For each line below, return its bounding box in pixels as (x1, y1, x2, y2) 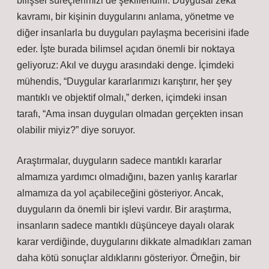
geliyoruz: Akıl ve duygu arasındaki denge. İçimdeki (17, 60, 234, 70)
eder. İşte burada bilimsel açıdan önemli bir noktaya (17, 44, 235, 54)
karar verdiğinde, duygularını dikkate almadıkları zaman (17, 237, 252, 247)
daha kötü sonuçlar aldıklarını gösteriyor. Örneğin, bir (17, 253, 240, 263)
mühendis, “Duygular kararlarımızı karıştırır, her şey (17, 76, 232, 86)
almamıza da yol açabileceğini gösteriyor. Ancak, (17, 188, 223, 198)
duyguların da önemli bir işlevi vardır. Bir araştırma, (17, 204, 231, 214)
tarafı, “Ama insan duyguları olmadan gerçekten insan (17, 109, 243, 119)
